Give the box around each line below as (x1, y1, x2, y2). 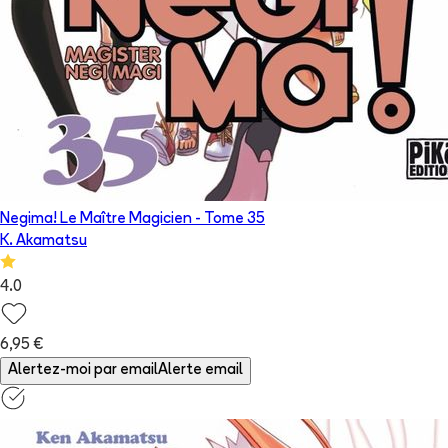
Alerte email (158, 363, 243, 379)
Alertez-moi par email (8, 363, 158, 379)
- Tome (192, 212, 247, 228)
